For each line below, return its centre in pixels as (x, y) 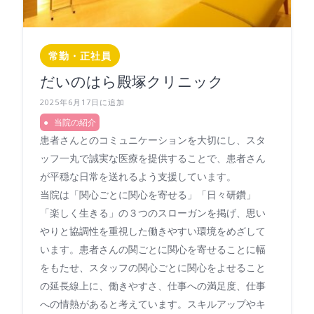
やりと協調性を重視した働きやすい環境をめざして (153, 231)
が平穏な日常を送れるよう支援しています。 (138, 176)
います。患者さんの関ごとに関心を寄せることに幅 (153, 249)
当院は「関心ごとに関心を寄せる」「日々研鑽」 (148, 194)
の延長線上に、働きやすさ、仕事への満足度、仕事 (153, 285)
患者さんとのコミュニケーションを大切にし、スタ (153, 139)
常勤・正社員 (80, 55)
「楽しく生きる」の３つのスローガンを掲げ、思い (153, 212)
